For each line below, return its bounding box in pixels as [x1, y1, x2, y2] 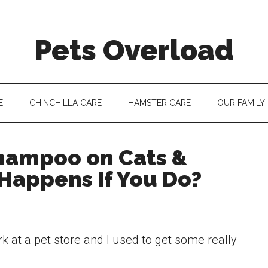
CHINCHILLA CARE [29, 98, 102, 108]
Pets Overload [34, 33, 234, 67]
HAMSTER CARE [127, 98, 191, 108]
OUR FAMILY [217, 98, 265, 108]
